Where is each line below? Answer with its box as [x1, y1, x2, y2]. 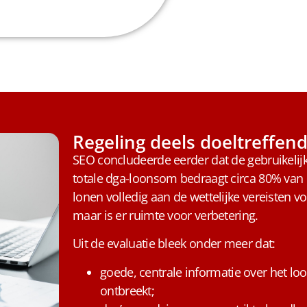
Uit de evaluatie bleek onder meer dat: [73, 235, 275, 252]
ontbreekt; [100, 282, 155, 299]
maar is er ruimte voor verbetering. [73, 207, 258, 224]
